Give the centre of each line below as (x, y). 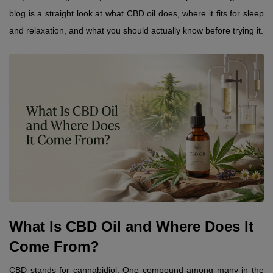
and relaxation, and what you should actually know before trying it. (136, 30)
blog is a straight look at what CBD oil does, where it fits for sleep (136, 13)
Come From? (54, 247)
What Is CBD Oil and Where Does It (131, 227)
